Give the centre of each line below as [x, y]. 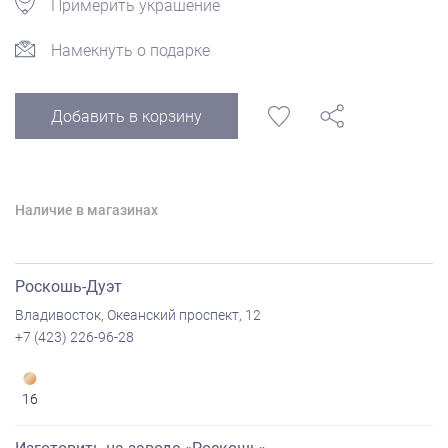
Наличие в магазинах [86, 210]
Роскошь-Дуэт [68, 287]
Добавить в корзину [126, 117]
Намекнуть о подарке [130, 51]
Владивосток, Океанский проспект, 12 [138, 315]
